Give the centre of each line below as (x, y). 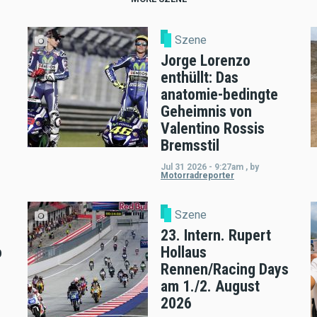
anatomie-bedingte (219, 95)
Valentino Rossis (212, 129)
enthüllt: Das (199, 78)
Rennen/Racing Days (224, 269)
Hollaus (183, 252)
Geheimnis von (206, 112)
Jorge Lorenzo (205, 61)
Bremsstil (190, 146)
